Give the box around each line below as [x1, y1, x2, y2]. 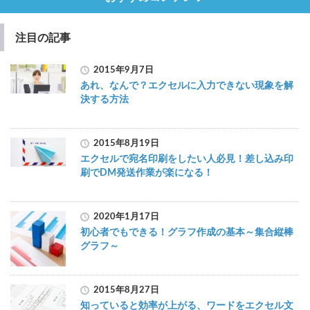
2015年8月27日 [93, 285, 159, 295]
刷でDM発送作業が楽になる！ [80, 167, 213, 178]
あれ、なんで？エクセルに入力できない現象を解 [80, 80, 293, 91]
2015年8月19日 [93, 138, 159, 148]
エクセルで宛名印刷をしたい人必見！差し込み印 [80, 154, 293, 164]
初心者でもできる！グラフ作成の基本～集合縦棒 [80, 227, 293, 237]
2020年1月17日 [93, 212, 159, 221]
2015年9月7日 [93, 65, 154, 75]
